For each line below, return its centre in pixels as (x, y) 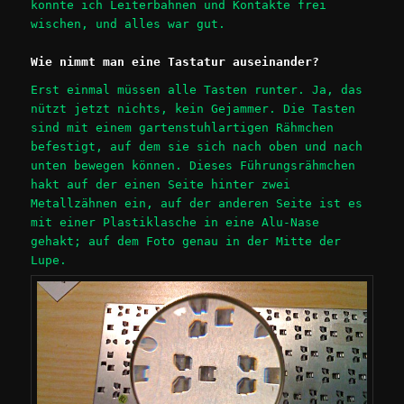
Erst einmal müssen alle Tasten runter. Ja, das (197, 90)
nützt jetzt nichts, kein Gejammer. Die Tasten (193, 109)
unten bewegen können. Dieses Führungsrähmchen (193, 166)
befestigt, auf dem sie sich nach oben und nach (197, 147)
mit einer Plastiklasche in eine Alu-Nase (175, 223)
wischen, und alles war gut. (129, 23)
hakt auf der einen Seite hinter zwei (161, 185)
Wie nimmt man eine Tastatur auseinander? (175, 61)
